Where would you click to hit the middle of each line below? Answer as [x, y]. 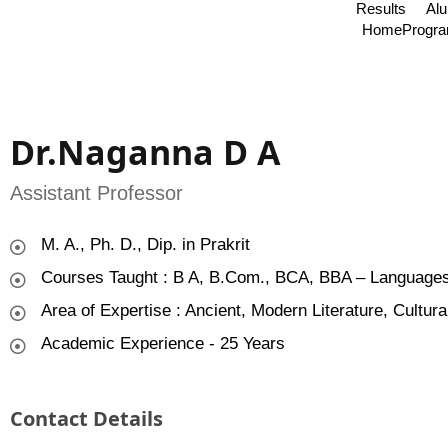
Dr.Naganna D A [144, 152]
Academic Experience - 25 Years [162, 343]
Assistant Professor [96, 193]
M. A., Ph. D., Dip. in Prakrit [145, 244]
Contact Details [86, 418]
